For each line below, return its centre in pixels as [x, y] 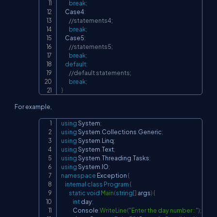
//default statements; [100, 72]
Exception [112, 175]
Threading [116, 158]
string [124, 193]
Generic [150, 132]
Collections [119, 132]
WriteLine [113, 210]
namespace [78, 175]
